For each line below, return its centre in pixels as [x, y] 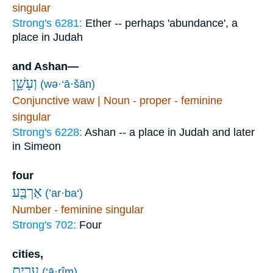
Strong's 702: [46, 225]
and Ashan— [45, 66]
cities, [28, 254]
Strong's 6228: [48, 132]
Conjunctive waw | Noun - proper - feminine [117, 100]
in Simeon [37, 146]
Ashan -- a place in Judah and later [170, 132]
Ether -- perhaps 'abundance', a [161, 23]
